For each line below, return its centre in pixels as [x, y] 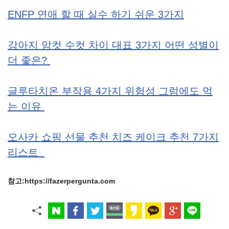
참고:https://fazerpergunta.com [61, 181]
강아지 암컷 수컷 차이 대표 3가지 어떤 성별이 [113, 45]
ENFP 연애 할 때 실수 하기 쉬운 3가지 [96, 15]
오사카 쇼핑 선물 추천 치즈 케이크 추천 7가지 [113, 137]
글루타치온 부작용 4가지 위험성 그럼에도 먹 [110, 91]
